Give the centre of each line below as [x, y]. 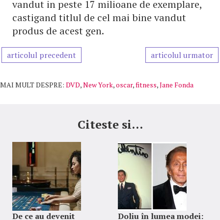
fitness [146, 85]
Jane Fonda [177, 85]
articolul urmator [182, 55]
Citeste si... [110, 124]
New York [98, 85]
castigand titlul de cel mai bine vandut [99, 17]
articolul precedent [41, 55]
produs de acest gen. [58, 31]
